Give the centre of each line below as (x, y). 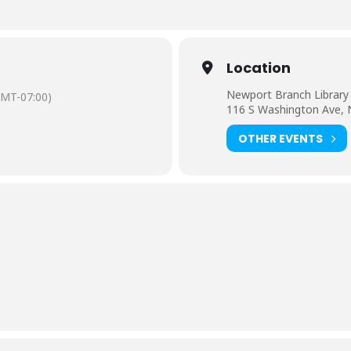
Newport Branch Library (288, 95)
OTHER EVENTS (280, 138)
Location (259, 68)
